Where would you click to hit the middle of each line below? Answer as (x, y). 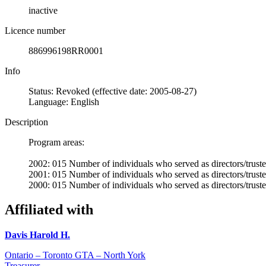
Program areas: (56, 142)
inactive (43, 10)
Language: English (64, 102)
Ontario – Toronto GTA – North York (75, 255)
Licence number (35, 30)
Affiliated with (49, 210)
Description (26, 122)
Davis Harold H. (37, 235)
